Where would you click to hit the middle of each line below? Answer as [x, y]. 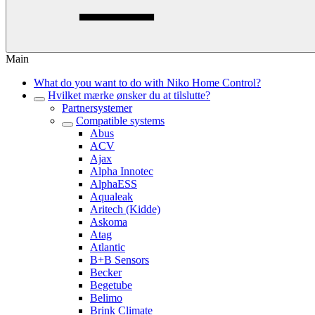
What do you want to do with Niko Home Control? [147, 83]
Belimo [106, 298]
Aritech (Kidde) [125, 209]
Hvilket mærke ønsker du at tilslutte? [129, 95]
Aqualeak [111, 197]
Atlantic [108, 247]
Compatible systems [120, 121]
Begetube [111, 285]
